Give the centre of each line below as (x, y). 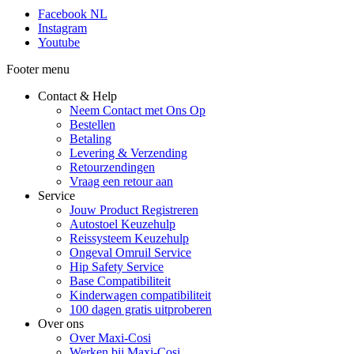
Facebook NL (73, 13)
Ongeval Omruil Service (130, 252)
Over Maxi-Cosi (110, 337)
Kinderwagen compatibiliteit (140, 295)
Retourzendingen (112, 167)
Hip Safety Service (117, 266)
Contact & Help (77, 96)
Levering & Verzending (128, 153)
